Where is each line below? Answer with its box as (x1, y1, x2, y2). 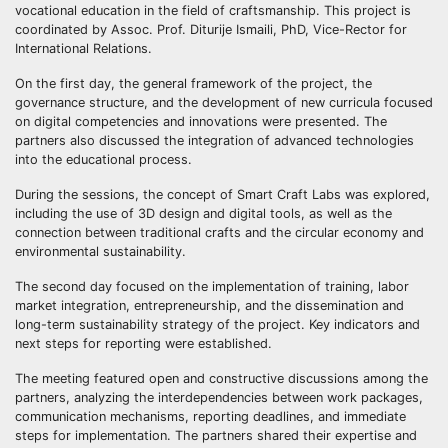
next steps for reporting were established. (15, 335, 272, 351)
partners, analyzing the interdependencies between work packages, (15, 389, 423, 405)
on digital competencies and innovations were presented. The (15, 113, 387, 129)
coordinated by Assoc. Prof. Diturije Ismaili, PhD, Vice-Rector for (15, 21, 407, 37)
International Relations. (15, 40, 152, 56)
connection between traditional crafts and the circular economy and (15, 224, 424, 240)
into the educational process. (15, 151, 192, 167)
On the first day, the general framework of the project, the (15, 75, 372, 91)
